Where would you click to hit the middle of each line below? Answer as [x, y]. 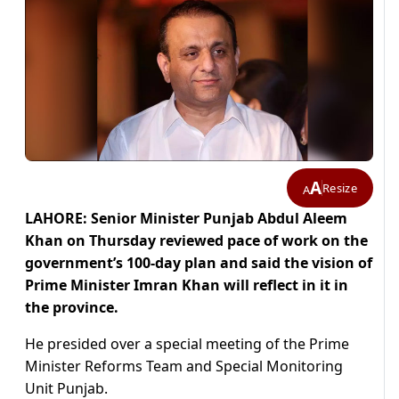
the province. [75, 308]
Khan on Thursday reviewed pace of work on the [196, 241]
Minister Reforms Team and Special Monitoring [184, 366]
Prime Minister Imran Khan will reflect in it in [187, 285]
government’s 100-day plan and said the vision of [199, 263]
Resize [340, 187]
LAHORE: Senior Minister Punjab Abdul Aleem [186, 219]
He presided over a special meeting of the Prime [187, 344]
